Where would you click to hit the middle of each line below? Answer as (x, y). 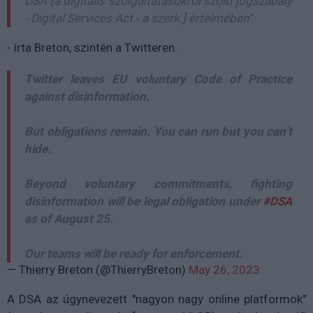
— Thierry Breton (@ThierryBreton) (98, 270)
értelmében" (219, 19)
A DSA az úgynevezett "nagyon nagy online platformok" (156, 299)
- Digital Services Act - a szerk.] (105, 19)
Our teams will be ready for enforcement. (133, 254)
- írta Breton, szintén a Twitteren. (92, 48)
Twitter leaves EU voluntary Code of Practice (158, 79)
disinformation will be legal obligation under (144, 202)
